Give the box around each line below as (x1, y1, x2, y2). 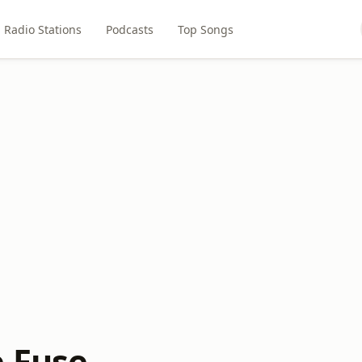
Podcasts (105, 21, 154, 37)
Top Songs (177, 21, 234, 37)
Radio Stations (3, 21, 82, 37)
